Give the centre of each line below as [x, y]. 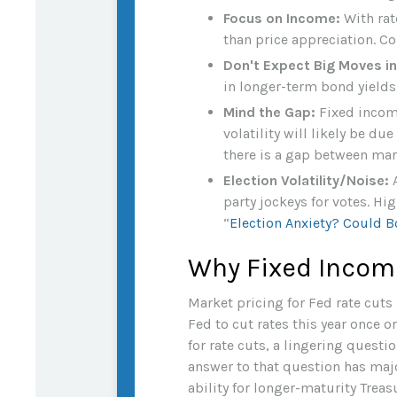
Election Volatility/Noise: [306, 180]
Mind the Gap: [269, 112]
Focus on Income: [282, 18]
